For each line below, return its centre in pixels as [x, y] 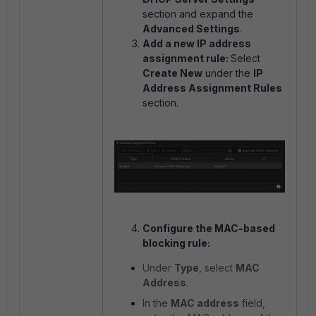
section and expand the [198, 14]
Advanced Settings [191, 29]
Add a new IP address [197, 43]
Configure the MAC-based [209, 229]
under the [228, 73]
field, [252, 303]
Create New [172, 73]
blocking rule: [176, 243]
